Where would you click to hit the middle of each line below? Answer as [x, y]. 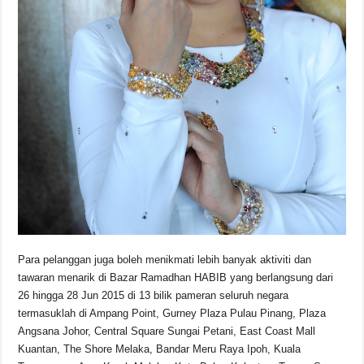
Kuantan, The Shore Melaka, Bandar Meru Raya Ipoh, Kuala [160, 349]
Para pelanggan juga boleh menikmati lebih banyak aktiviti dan [165, 259]
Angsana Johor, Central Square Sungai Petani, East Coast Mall [167, 331]
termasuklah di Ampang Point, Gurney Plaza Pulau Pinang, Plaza [172, 313]
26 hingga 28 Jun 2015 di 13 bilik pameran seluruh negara [154, 295]
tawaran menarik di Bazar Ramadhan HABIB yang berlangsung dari [176, 277]
